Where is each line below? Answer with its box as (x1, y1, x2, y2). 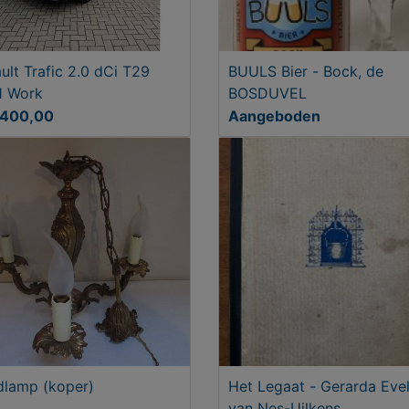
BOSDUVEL (228, 84, 307, 102)
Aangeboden (228, 107, 320, 125)
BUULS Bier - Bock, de (228, 62, 383, 80)
